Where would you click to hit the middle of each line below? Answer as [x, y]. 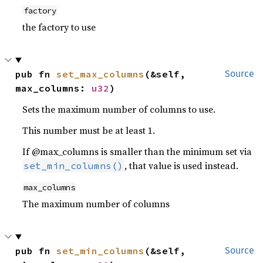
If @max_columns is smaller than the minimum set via [137, 151]
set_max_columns [101, 74]
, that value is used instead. [182, 165]
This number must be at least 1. [89, 130]
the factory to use [59, 27]
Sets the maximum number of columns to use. [119, 109]
